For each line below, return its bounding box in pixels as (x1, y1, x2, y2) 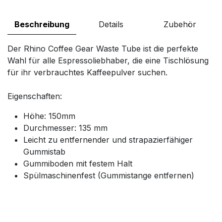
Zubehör (164, 19, 197, 29)
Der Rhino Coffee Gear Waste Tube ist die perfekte (7, 43, 198, 54)
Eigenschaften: (7, 91, 62, 101)
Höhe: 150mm (23, 111, 75, 121)
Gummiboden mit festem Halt (23, 158, 132, 168)
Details (98, 19, 123, 29)
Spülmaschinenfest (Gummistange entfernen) (23, 170, 194, 180)
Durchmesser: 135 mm (23, 122, 108, 133)
